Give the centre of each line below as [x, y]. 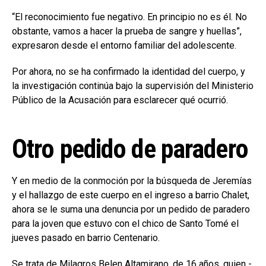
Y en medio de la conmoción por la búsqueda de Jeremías [132, 180]
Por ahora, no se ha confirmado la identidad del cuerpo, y [129, 71]
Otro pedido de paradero [130, 149]
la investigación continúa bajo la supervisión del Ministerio [133, 85]
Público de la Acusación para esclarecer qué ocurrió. [120, 100]
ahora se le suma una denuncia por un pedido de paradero [131, 209]
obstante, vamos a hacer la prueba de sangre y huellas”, [127, 31]
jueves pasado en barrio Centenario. [86, 237]
